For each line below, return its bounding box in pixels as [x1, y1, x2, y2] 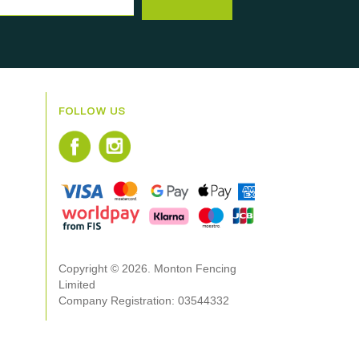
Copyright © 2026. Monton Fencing [58, 261, 236, 275]
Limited [58, 277, 95, 291]
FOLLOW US [58, 104, 125, 118]
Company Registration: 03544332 [58, 293, 229, 307]
